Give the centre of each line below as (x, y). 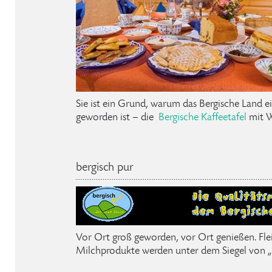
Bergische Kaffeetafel (202, 117)
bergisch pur (105, 168)
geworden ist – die (117, 117)
